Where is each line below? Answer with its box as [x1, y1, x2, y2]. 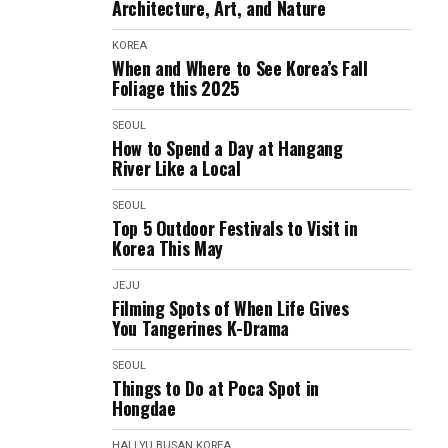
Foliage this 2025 [112, 75, 239, 101]
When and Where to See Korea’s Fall [112, 55, 368, 81]
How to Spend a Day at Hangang [112, 135, 343, 161]
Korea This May [112, 235, 223, 261]
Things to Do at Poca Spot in [112, 375, 319, 401]
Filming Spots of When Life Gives [112, 295, 349, 321]
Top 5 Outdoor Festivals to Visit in [112, 215, 358, 241]
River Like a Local [112, 155, 241, 181]
